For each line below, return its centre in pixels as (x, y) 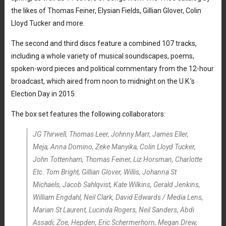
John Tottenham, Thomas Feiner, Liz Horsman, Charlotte (117, 159)
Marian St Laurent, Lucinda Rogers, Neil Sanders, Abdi (113, 210)
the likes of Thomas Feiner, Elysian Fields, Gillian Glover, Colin (106, 10)
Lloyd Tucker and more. (48, 23)
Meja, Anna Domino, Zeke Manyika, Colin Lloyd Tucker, (114, 147)
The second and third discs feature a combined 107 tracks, (104, 43)
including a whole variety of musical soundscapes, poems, (102, 56)
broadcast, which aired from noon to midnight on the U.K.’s (103, 81)
